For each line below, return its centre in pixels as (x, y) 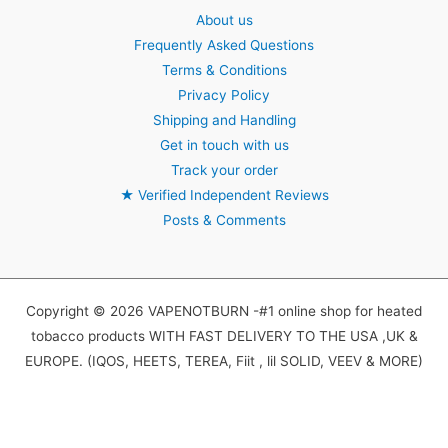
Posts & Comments (224, 219)
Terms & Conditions (224, 69)
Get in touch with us (224, 144)
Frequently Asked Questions (224, 44)
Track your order (224, 169)
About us (224, 19)
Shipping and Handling (224, 119)
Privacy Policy (224, 94)
